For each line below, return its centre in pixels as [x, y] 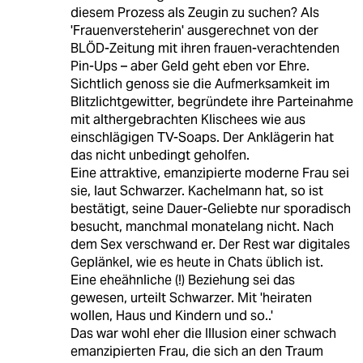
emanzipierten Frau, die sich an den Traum [196, 351]
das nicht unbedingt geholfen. [160, 155]
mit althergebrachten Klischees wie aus [188, 119]
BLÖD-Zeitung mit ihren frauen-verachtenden [205, 48]
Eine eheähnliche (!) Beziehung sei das [182, 280]
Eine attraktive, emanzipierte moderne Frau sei [209, 173]
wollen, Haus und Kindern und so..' [171, 315]
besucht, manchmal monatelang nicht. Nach [202, 226]
